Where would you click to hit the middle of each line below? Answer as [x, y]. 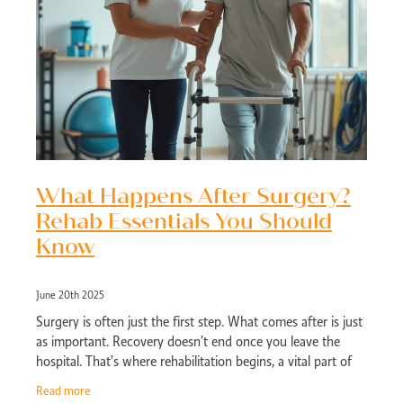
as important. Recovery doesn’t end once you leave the [188, 342]
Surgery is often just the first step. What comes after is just [199, 322]
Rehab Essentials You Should [184, 222]
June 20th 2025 [70, 295]
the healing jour [79, 381]
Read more [63, 391]
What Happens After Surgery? [193, 197]
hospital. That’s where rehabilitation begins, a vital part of [194, 362]
